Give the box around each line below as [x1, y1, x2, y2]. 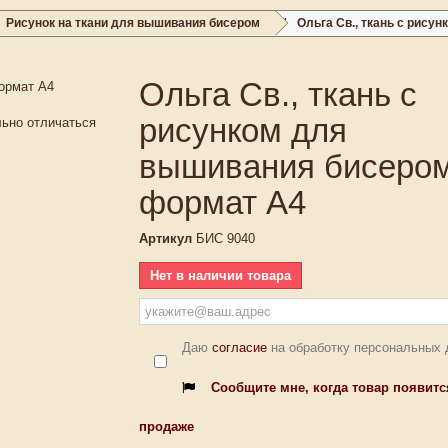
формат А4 [139, 184, 306, 221]
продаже [139, 419, 194, 434]
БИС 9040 [196, 231, 255, 246]
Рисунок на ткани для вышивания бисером [6, 16, 260, 30]
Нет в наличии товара [150, 268, 291, 283]
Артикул [139, 231, 192, 246]
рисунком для [139, 112, 347, 149]
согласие [212, 340, 267, 355]
